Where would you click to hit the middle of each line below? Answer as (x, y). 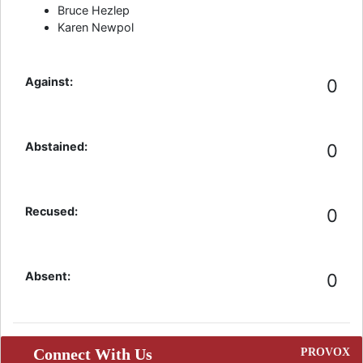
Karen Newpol (96, 27)
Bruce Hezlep (94, 10)
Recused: (51, 211)
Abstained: (56, 146)
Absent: (48, 276)
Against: (49, 81)
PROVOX (325, 352)
